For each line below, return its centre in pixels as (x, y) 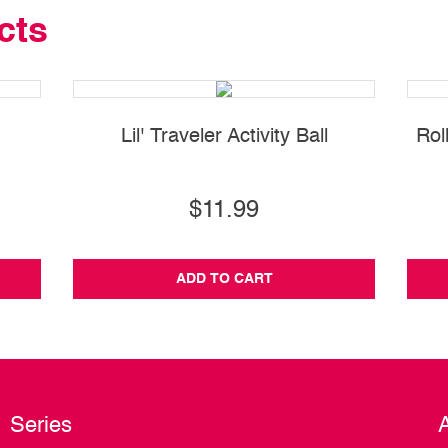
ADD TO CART (224, 279)
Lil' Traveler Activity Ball (224, 137)
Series (41, 426)
